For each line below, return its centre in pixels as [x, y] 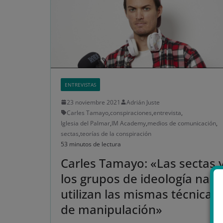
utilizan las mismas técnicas [139, 194]
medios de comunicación [182, 123]
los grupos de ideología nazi [139, 178]
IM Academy [129, 123]
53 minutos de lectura [91, 144]
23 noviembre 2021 [94, 102]
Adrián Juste [143, 102]
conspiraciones [131, 112]
